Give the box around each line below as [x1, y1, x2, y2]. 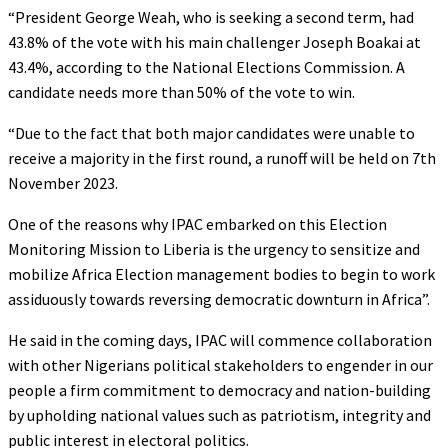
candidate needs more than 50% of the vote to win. [8, 81, 355, 102]
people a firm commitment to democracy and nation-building [8, 379, 431, 400]
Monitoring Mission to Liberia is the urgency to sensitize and [8, 238, 420, 259]
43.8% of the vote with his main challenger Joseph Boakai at [8, 31, 421, 52]
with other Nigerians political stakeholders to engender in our [8, 354, 433, 375]
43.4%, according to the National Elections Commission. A [8, 56, 405, 77]
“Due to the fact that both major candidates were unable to [8, 122, 415, 143]
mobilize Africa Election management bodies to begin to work [8, 263, 435, 284]
